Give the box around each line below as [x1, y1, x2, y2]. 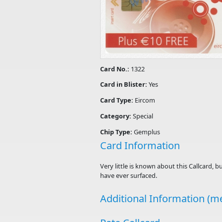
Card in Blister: [100, 80, 149, 89]
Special [133, 111, 153, 120]
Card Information [100, 139, 180, 153]
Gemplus [134, 127, 160, 136]
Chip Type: [100, 127, 134, 136]
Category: [100, 111, 133, 120]
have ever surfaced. [100, 171, 157, 180]
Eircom [135, 96, 155, 105]
